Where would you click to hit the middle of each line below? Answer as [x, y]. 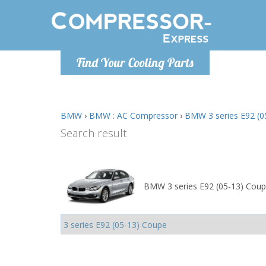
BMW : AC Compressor [133, 115]
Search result [94, 133]
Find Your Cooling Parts [135, 62]
